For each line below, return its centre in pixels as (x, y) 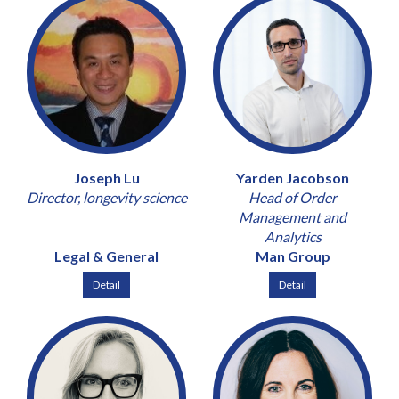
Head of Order (293, 197)
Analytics (293, 236)
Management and (293, 216)
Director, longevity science (106, 197)
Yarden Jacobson (293, 177)
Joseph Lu (106, 177)
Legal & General (106, 256)
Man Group (293, 256)
